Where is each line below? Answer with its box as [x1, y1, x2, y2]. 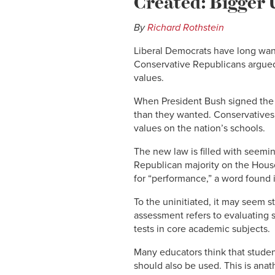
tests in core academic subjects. [134, 222, 270, 235]
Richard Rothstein [147, 21, 224, 34]
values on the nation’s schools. [134, 122, 265, 134]
